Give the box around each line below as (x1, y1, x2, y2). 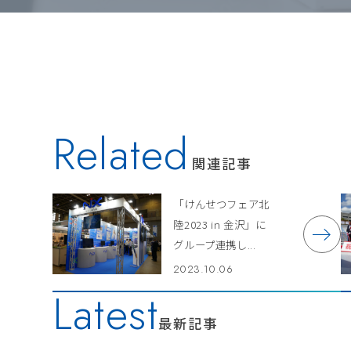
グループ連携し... (173, 237, 256, 253)
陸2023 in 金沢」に (173, 216, 266, 233)
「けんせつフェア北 (173, 196, 270, 212)
